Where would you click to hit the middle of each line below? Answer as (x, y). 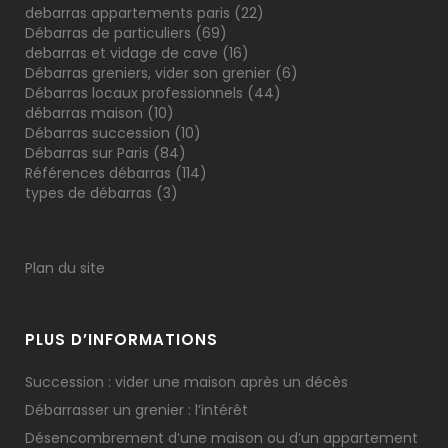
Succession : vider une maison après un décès (186, 382)
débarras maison (84, 113)
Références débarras (98, 173)
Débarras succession (97, 133)
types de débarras (88, 193)
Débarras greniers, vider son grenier (148, 73)
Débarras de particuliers (108, 33)
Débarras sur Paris (87, 153)
